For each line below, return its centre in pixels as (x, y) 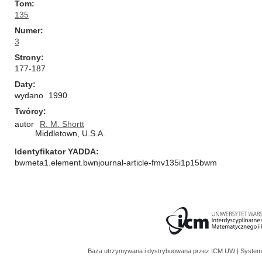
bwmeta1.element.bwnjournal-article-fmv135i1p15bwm (116, 163)
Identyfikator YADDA (55, 151)
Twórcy (29, 111)
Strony (28, 57)
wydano (29, 95)
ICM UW (224, 251)
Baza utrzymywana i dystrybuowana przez (149, 251)
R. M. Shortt (62, 124)
